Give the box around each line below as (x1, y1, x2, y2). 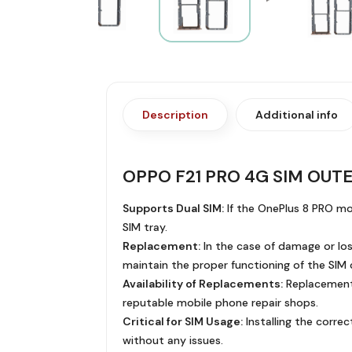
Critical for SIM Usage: (122, 313, 243, 328)
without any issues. (122, 332, 223, 347)
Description (141, 107, 208, 122)
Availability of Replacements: (122, 276, 283, 291)
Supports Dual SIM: (122, 200, 224, 215)
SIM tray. (122, 219, 167, 234)
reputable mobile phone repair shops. (122, 295, 318, 310)
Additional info (255, 107, 338, 122)
